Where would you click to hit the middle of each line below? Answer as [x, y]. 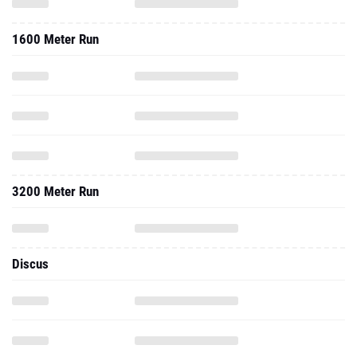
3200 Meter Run [55, 191]
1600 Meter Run [55, 39]
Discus [30, 264]
